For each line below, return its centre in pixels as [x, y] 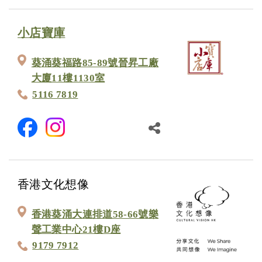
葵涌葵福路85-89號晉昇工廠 [95, 63]
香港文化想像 [54, 184]
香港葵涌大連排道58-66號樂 [95, 215]
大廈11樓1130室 [68, 78]
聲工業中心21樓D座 [76, 230]
